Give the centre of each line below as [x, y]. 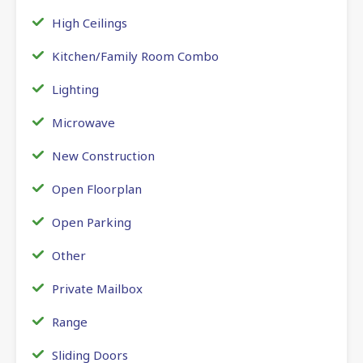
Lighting [75, 89]
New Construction [103, 155]
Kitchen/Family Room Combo [135, 56]
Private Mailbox [97, 288]
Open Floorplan [97, 188]
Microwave [83, 122]
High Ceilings [90, 22]
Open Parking [92, 222]
